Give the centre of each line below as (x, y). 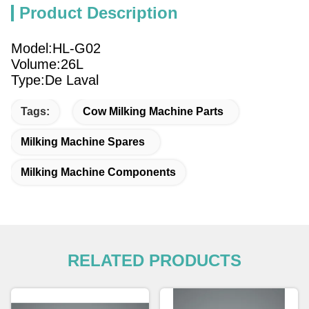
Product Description (99, 13)
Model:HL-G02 (56, 48)
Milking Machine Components (98, 172)
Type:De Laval (55, 80)
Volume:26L (47, 64)
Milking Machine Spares (83, 142)
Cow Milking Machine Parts (153, 111)
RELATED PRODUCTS (154, 260)
